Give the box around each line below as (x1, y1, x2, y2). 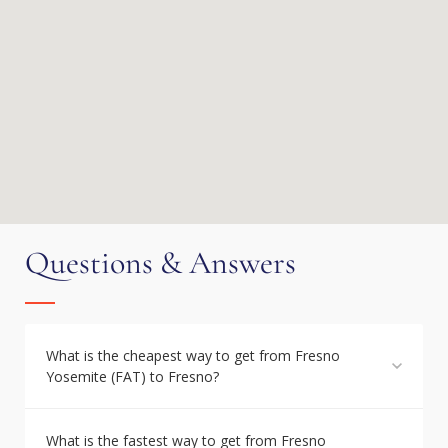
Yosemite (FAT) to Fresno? (46, 367, 219, 386)
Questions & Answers (25, 243, 296, 282)
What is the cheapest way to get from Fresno (46, 346, 340, 365)
